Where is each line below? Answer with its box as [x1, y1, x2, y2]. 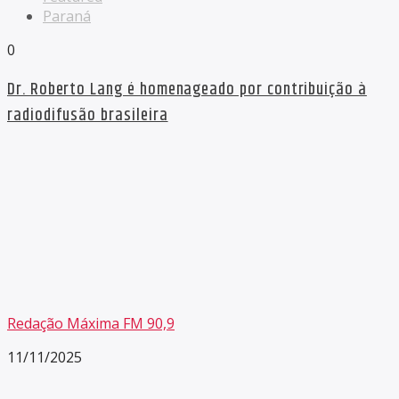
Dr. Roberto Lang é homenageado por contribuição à [7, 76, 367, 102]
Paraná [43, 5, 91, 26]
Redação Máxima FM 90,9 [7, 313, 175, 333]
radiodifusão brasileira [7, 102, 168, 128]
